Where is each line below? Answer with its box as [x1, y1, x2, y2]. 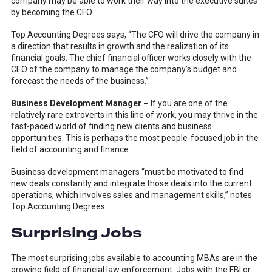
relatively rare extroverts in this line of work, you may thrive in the [10, 110, 258, 120]
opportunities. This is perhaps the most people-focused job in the [10, 133, 259, 143]
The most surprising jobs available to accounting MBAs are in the [10, 253, 257, 263]
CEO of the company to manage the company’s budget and [10, 64, 237, 74]
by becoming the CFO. [10, 7, 93, 17]
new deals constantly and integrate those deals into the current [10, 178, 252, 188]
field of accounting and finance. [10, 144, 131, 154]
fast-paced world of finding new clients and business [10, 121, 212, 131]
